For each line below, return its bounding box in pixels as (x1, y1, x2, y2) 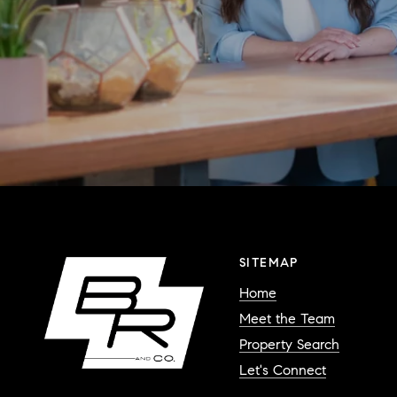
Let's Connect (239, 362, 326, 379)
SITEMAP (239, 255, 299, 271)
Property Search (239, 336, 339, 354)
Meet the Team (239, 310, 335, 328)
